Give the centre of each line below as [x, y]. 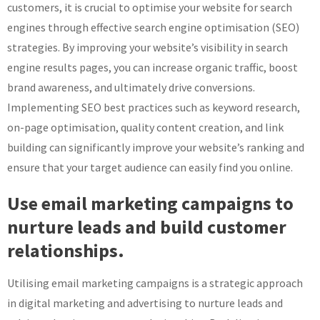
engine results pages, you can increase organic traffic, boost [152, 67]
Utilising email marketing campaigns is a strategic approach [155, 283]
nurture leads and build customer [147, 227]
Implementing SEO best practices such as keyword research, [154, 107]
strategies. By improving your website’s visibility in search [147, 47]
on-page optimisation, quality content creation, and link [145, 127]
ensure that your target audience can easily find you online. [150, 167]
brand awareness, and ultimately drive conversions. [131, 87]
